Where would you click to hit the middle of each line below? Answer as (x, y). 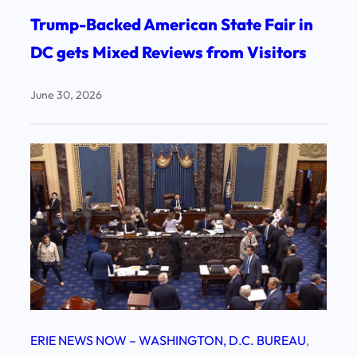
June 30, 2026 (66, 94)
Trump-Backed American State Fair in (172, 24)
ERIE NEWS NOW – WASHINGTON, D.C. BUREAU (168, 340)
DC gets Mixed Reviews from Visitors (169, 52)
